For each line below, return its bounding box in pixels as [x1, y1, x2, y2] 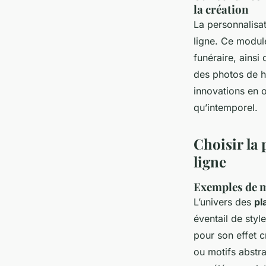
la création [194, 2, 248, 17]
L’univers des [194, 196, 254, 208]
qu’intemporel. [194, 102, 258, 114]
